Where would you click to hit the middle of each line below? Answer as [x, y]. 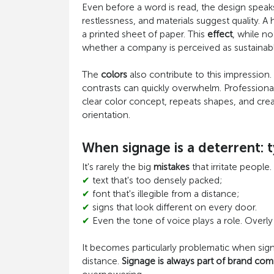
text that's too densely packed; [157, 180]
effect [220, 34]
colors [114, 75]
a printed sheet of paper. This [144, 34]
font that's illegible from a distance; [165, 194]
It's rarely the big [117, 167]
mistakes [171, 167]
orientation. [106, 115]
